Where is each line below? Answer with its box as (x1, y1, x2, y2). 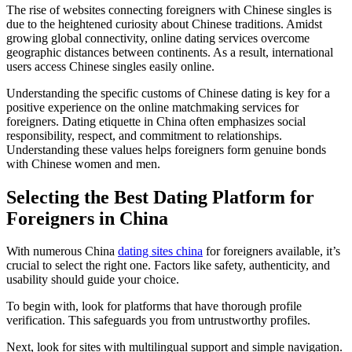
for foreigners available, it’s (203, 244, 340, 258)
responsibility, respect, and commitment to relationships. (6, 128, 282, 142)
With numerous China (6, 244, 118, 258)
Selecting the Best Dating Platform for (6, 186, 314, 207)
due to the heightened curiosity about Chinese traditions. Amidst (6, 16, 322, 31)
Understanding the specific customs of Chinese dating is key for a (6, 86, 330, 100)
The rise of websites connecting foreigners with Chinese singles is (6, 2, 332, 16)
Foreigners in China (6, 207, 168, 229)
